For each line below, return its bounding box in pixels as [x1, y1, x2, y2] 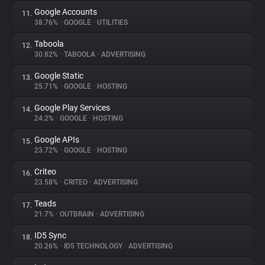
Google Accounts [34, 7, 97, 17]
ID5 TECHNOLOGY [62, 242, 124, 250]
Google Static [34, 71, 83, 80]
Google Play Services [34, 103, 110, 112]
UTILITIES [95, 18, 128, 27]
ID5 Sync [34, 231, 66, 240]
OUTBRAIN [58, 210, 96, 218]
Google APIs [34, 135, 79, 144]
